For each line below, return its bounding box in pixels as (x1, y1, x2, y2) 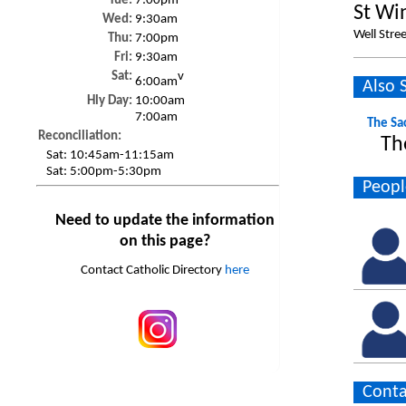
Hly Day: (87, 94, 133, 109)
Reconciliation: (38, 130, 122, 144)
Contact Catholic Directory (80, 263, 225, 277)
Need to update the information (54, 211, 275, 229)
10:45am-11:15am (70, 149, 175, 163)
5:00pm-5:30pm (70, 165, 162, 179)
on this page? (119, 232, 210, 250)
